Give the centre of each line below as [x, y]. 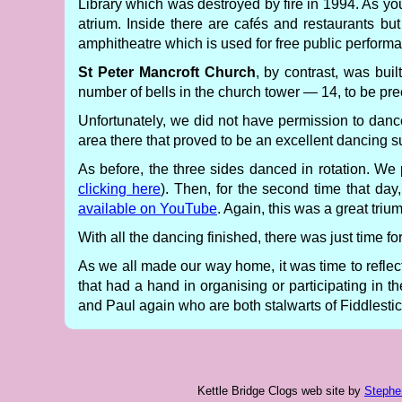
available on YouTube [148, 209]
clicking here [119, 189]
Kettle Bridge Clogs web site [271, 391]
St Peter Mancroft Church [167, 72]
